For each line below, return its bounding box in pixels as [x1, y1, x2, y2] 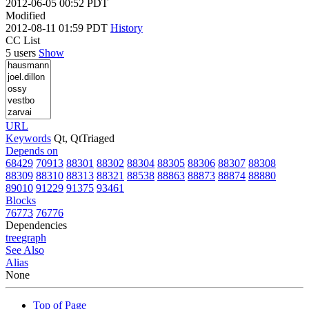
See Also [6, 243, 44, 256]
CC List [6, 34, 40, 46]
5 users [6, 46, 39, 59]
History [110, 21, 143, 34]
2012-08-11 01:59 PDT [6, 21, 110, 34]
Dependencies [6, 219, 67, 231]
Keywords [6, 132, 51, 144]
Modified [6, 9, 46, 21]
